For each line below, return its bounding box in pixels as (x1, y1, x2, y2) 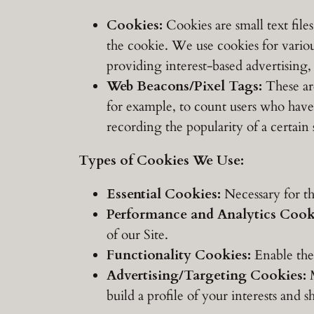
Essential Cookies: (107, 184, 221, 203)
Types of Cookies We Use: (78, 151, 244, 170)
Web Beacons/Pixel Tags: (107, 76, 262, 95)
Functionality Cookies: (107, 245, 251, 264)
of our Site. (107, 225, 168, 244)
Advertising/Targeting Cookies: (107, 266, 306, 285)
